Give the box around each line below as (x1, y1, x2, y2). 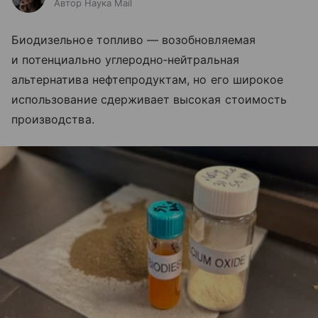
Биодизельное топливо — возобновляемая (11, 33, 256, 47)
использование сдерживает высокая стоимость (11, 92, 287, 106)
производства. (11, 112, 94, 126)
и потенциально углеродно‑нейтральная (11, 53, 239, 67)
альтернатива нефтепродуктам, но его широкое (11, 72, 284, 87)
